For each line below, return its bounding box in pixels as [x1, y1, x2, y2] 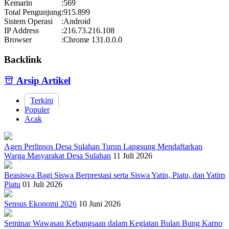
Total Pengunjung [4, 8, 61, 17]
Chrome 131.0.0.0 [63, 35, 122, 44]
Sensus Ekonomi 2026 [4, 199, 77, 208]
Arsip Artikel [14, 75, 71, 86]
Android [63, 17, 90, 26]
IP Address [4, 26, 39, 35]
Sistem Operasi [4, 17, 53, 26]
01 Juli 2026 [22, 179, 62, 189]
